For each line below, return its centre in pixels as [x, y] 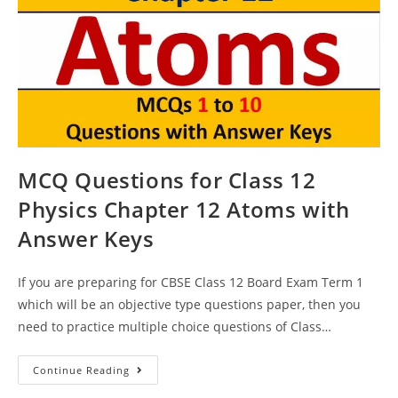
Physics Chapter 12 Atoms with [184, 210]
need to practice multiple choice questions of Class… [175, 327]
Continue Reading [81, 370]
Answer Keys [86, 239]
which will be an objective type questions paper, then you [189, 305]
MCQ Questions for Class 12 [167, 180]
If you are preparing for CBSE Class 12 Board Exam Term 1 [191, 283]
